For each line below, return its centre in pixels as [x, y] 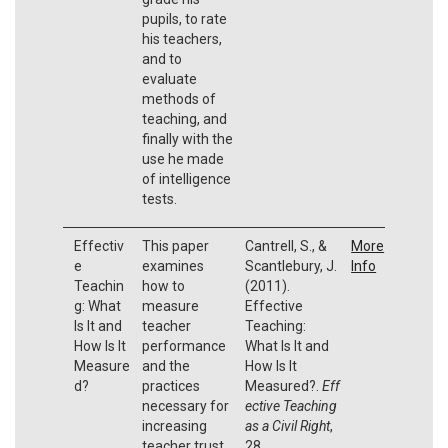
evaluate [169, 78]
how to [163, 285]
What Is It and [286, 345]
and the [165, 365]
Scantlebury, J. [290, 265]
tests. [159, 198]
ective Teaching [290, 405]
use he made [182, 158]
